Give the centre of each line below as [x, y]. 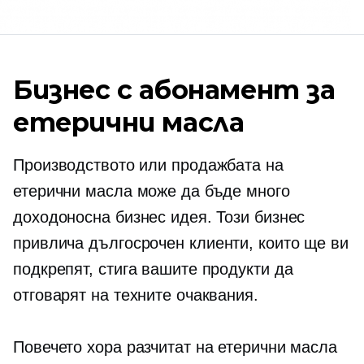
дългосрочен [137, 243]
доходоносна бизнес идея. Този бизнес [159, 217]
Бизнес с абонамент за [174, 90]
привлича [51, 243]
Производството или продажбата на [148, 165]
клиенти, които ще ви [266, 243]
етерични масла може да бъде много [152, 191]
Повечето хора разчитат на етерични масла [175, 347]
